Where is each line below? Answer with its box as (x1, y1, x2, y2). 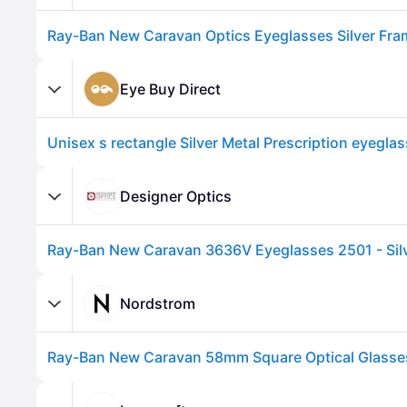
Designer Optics (120, 186, 232, 205)
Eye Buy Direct (120, 79, 221, 98)
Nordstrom (120, 293, 195, 313)
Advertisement (40, 275, 126, 291)
